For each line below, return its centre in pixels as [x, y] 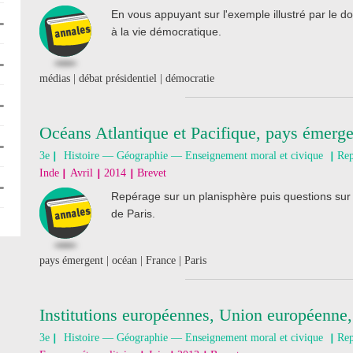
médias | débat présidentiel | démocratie [127, 78]
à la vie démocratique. [166, 32]
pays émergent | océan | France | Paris [123, 260]
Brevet [152, 173]
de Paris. [133, 214]
